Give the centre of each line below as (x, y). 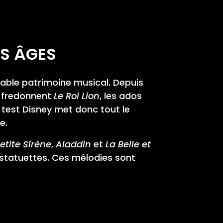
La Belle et (128, 144)
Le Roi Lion (77, 96)
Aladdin (73, 144)
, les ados (121, 96)
